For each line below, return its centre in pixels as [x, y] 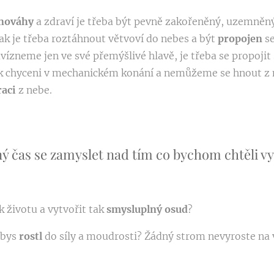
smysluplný [135, 209]
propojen [241, 39]
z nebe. [35, 90]
